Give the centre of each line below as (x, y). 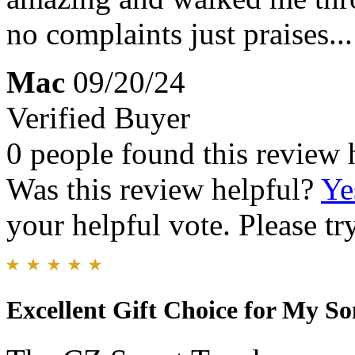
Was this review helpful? (164, 189)
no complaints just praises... (179, 34)
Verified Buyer (98, 118)
